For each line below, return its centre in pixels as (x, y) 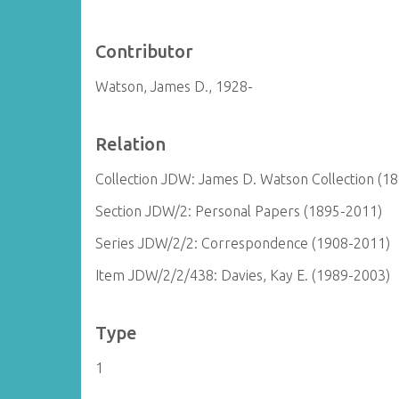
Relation (131, 144)
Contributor (145, 51)
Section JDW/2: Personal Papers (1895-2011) (239, 211)
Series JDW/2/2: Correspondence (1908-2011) (243, 243)
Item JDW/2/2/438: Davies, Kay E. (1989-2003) (243, 275)
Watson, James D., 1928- (175, 86)
